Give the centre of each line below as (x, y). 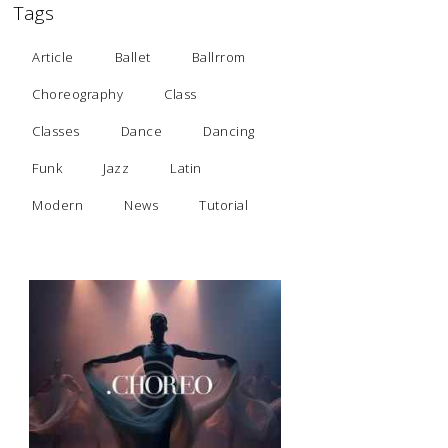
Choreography (78, 94)
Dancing (229, 131)
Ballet (132, 57)
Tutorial (224, 205)
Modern (58, 205)
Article (53, 57)
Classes (56, 131)
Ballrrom (218, 57)
